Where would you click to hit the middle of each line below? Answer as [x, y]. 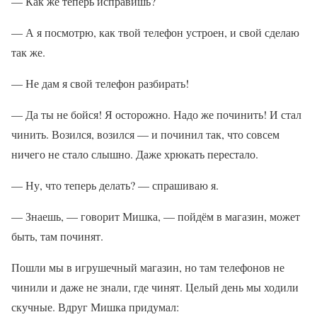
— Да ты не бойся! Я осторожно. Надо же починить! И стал [156, 114]
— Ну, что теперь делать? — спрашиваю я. [115, 185]
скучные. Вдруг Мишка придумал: [95, 307]
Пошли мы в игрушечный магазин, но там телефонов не [148, 267]
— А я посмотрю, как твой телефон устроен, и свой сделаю [155, 32]
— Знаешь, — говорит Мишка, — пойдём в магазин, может [156, 216]
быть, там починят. [57, 236]
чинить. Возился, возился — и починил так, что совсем [145, 134]
